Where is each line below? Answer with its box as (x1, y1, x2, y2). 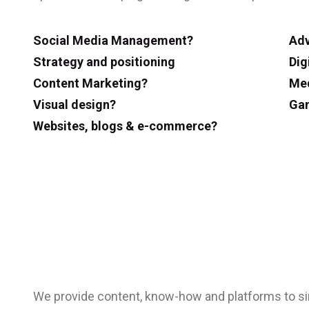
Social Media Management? (33, 33, 193, 48)
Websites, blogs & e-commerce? (33, 119, 217, 133)
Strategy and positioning (33, 54, 175, 69)
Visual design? (33, 97, 116, 112)
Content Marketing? (33, 76, 148, 90)
